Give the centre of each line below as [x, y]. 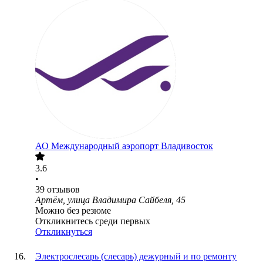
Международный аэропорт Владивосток [132, 146]
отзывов [63, 190]
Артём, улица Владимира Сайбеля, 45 [110, 200]
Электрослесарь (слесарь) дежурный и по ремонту [136, 257]
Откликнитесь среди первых [93, 221]
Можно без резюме [73, 211]
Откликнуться [64, 232]
